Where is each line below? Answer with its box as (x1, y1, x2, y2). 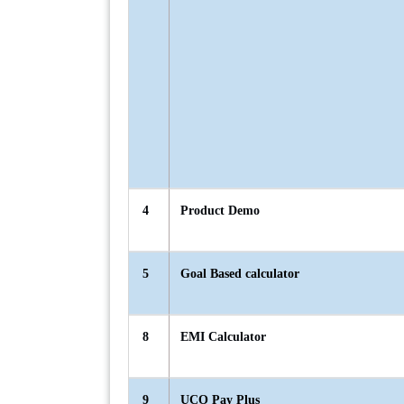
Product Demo (180, 204, 260, 218)
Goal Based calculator (180, 267, 299, 281)
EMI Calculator (180, 330, 266, 344)
